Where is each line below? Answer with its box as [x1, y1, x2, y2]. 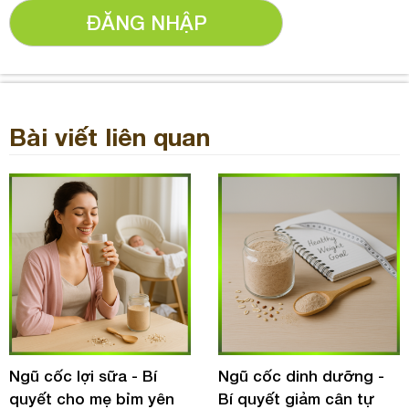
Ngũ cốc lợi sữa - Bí [9, 366, 157, 386]
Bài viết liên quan [9, 122, 210, 152]
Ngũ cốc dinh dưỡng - [218, 366, 384, 386]
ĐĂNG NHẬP [85, 11, 207, 36]
